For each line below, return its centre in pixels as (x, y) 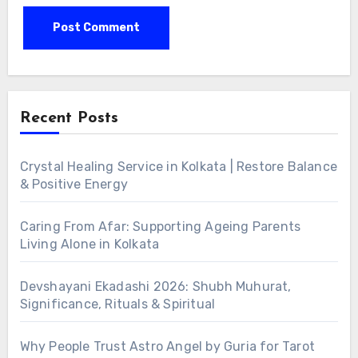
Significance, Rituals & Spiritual (117, 304)
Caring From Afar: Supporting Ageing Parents (160, 227)
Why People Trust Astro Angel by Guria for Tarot (167, 347)
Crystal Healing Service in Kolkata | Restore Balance (178, 167)
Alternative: (58, 70)
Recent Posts (69, 119)
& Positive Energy (74, 185)
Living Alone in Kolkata (89, 245)
